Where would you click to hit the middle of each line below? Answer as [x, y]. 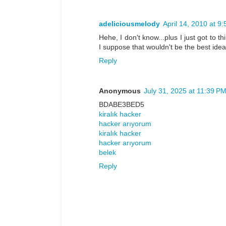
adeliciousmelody [129, 24]
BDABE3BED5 [122, 104]
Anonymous [120, 91]
